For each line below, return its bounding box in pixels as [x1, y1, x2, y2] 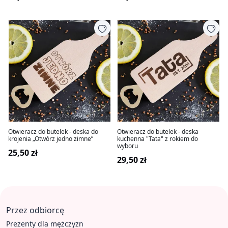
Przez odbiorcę [6, 205, 64, 216]
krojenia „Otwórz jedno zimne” [8, 134, 93, 143]
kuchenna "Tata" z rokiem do [117, 134, 198, 143]
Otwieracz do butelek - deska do [8, 127, 98, 136]
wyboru [117, 141, 138, 150]
